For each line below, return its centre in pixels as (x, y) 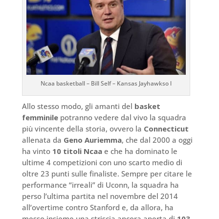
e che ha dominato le (140, 151)
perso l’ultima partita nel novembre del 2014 (100, 196)
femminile (40, 117)
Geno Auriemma (92, 140)
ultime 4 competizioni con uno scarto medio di (102, 162)
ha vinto (37, 151)
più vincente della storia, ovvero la (83, 128)
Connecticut (166, 128)
